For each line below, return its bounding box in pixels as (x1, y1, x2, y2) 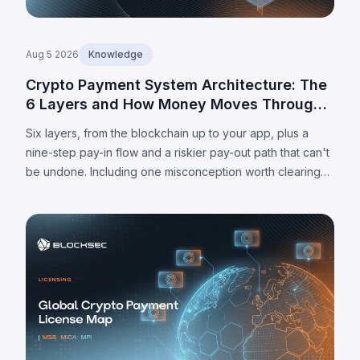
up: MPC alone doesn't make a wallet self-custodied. (26, 184, 305, 198)
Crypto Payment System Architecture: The (26, 76, 327, 94)
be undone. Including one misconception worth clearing (26, 165, 321, 179)
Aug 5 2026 (26, 48, 79, 61)
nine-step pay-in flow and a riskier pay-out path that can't (26, 145, 329, 160)
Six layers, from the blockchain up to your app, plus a (26, 126, 309, 141)
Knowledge (88, 48, 143, 61)
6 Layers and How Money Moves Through (26, 96, 322, 113)
